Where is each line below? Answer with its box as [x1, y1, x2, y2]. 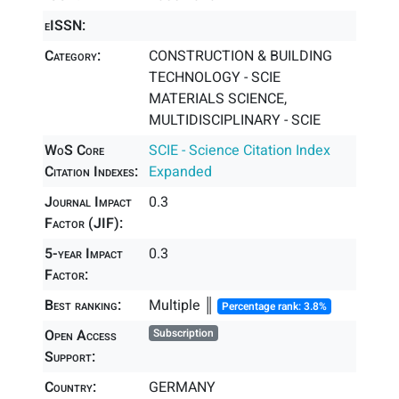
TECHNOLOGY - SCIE [149, 67, 281, 88]
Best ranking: [45, 295, 121, 316]
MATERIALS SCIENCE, [149, 88, 288, 110]
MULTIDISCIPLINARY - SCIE [149, 110, 322, 131]
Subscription [153, 325, 215, 341]
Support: [45, 346, 95, 368]
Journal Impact [45, 191, 132, 213]
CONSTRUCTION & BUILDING [149, 45, 333, 67]
